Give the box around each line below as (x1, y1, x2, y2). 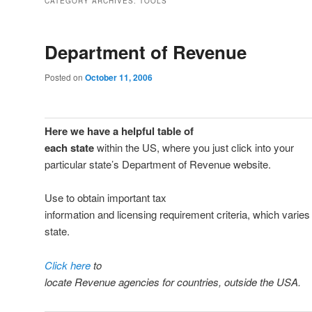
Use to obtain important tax (45, 190, 166, 205)
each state (45, 139, 94, 155)
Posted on (45, 71, 85, 84)
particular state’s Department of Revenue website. (45, 156, 271, 171)
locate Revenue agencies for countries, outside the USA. (45, 274, 301, 289)
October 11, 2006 (85, 71, 153, 84)
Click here (45, 257, 91, 272)
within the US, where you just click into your (94, 139, 294, 155)
